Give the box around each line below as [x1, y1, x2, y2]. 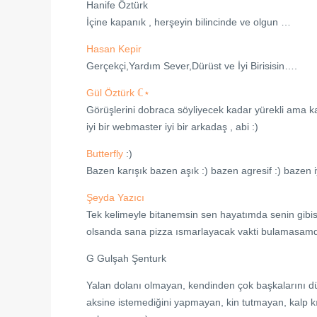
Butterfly [86, 148, 123, 159]
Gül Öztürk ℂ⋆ [86, 87, 150, 98]
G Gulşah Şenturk [86, 253, 166, 264]
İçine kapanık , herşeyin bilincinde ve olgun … [86, 16, 291, 28]
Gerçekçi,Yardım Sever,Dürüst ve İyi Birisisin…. [86, 60, 297, 71]
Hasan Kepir [86, 43, 142, 54]
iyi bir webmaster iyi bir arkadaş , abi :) [86, 121, 258, 132]
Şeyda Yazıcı [86, 192, 144, 203]
